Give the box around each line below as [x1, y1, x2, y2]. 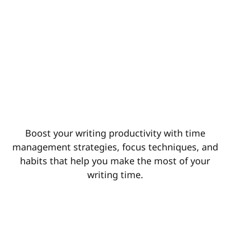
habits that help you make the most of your [20, 154, 210, 167]
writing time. [87, 168, 143, 181]
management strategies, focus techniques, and [12, 140, 218, 153]
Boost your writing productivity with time [25, 126, 205, 139]
